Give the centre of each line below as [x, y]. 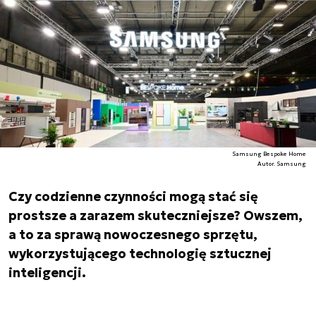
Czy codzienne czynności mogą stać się [133, 196]
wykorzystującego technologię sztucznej [140, 254]
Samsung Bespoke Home [269, 154]
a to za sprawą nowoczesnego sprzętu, [133, 235]
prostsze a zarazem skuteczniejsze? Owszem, [156, 215]
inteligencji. [47, 273]
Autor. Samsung [282, 164]
